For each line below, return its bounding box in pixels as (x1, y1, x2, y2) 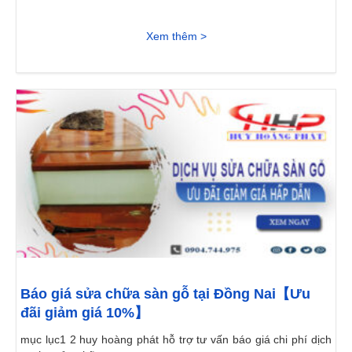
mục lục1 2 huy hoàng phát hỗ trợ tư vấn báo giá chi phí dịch (20, 333, 332, 346)
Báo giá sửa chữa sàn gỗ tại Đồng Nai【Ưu (20, 286, 310, 302)
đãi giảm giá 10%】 (20, 305, 148, 321)
